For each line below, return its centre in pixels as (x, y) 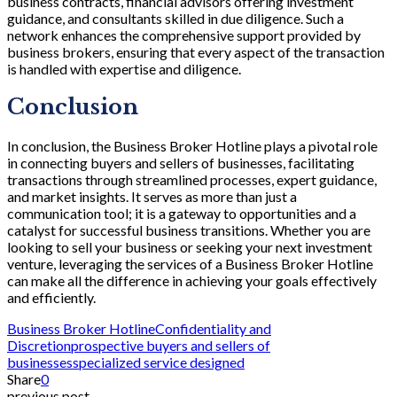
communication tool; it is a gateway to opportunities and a (182, 214)
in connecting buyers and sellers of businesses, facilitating (181, 163)
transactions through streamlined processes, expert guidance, (192, 180)
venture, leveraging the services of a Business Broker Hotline (190, 264)
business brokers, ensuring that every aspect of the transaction (196, 51)
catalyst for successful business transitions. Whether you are (189, 230)
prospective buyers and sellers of (171, 346)
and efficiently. (51, 298)
